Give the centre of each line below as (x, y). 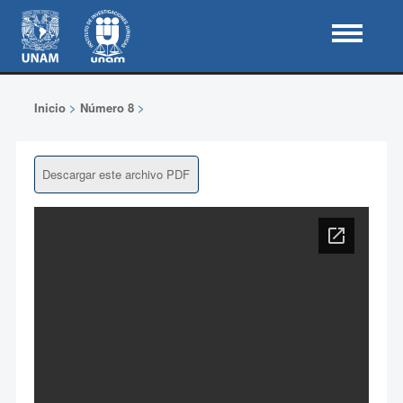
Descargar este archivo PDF (116, 174)
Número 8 (107, 107)
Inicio (49, 107)
